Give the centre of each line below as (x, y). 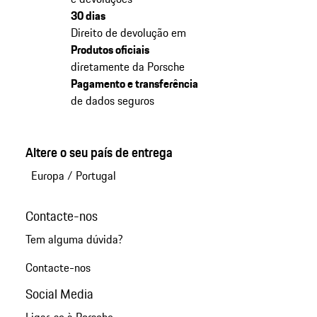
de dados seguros (112, 101)
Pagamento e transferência (134, 84)
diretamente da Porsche (127, 67)
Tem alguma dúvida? (74, 240)
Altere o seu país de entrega (99, 152)
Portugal (96, 176)
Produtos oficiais (110, 50)
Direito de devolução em (128, 33)
